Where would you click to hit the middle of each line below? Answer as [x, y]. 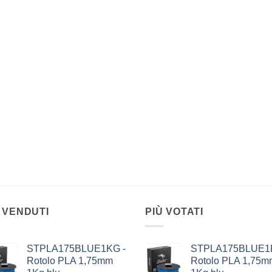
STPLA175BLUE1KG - [76, 249]
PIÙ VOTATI [174, 211]
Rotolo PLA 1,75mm [70, 261]
